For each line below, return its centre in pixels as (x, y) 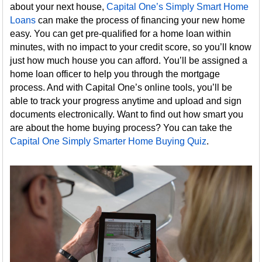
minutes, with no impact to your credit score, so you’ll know (131, 47)
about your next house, (58, 7)
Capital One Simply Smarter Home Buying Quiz (108, 141)
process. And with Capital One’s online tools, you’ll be (121, 87)
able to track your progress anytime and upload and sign (126, 101)
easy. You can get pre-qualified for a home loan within (121, 34)
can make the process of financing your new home (141, 20)
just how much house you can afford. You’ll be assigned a (129, 61)
